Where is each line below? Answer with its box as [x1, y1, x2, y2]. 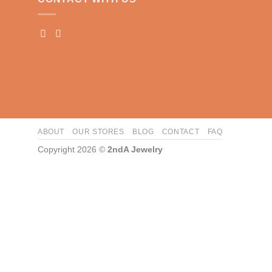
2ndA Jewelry [107, 144, 163, 154]
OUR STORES [72, 127, 124, 136]
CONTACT [161, 127, 200, 136]
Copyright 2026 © [38, 144, 107, 154]
